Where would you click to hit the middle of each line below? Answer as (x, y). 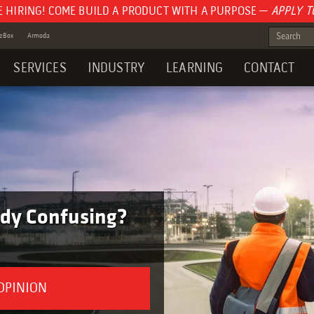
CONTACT (269, 68)
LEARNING (195, 68)
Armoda (39, 36)
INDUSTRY (116, 68)
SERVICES (40, 68)
